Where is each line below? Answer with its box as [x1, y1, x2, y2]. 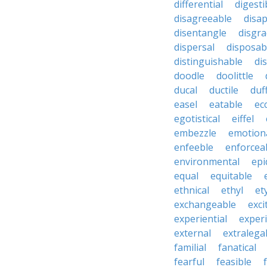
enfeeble [174, 141, 213, 154]
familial [174, 241, 206, 254]
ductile [209, 83, 238, 97]
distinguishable [174, 55, 243, 68]
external [174, 226, 211, 240]
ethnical [174, 184, 209, 197]
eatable [209, 98, 243, 111]
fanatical [218, 241, 256, 254]
